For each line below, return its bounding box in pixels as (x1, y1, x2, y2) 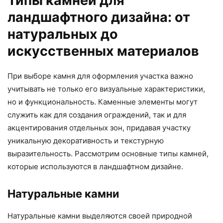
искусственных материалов (7, 43, 199, 60)
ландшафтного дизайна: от (7, 9, 190, 26)
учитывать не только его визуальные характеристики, (7, 84, 205, 94)
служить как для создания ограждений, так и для (7, 110, 186, 120)
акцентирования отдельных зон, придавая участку (7, 123, 191, 133)
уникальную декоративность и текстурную (7, 136, 164, 146)
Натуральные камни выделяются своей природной (7, 211, 192, 221)
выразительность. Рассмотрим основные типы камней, (7, 149, 209, 159)
